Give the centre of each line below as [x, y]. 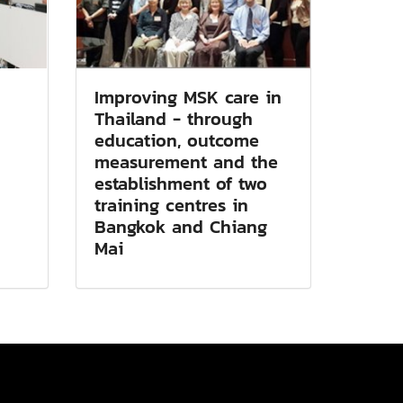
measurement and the [186, 161]
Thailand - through [173, 118]
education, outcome [176, 140]
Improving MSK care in [188, 97]
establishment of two [180, 183]
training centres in [171, 205]
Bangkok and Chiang [180, 226]
